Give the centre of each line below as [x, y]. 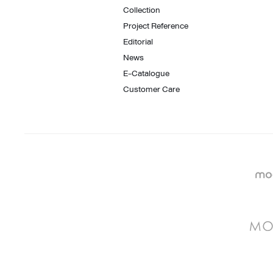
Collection [142, 10]
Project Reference [156, 26]
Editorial [138, 41]
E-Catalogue [146, 73]
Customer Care [151, 89]
